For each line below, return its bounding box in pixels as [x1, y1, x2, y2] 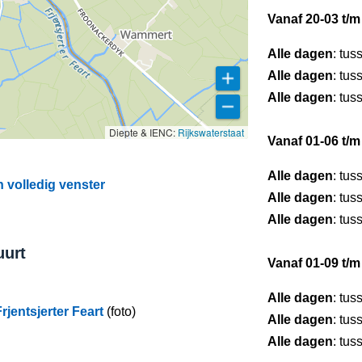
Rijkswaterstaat [178, 125, 244, 139]
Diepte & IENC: [109, 125, 178, 139]
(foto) [103, 305, 136, 318]
